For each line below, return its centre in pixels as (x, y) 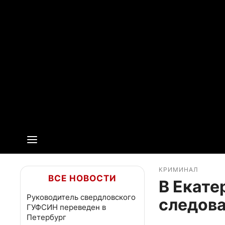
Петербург (46, 217)
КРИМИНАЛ (179, 170)
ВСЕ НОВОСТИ (82, 178)
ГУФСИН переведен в (66, 207)
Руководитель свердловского (81, 197)
